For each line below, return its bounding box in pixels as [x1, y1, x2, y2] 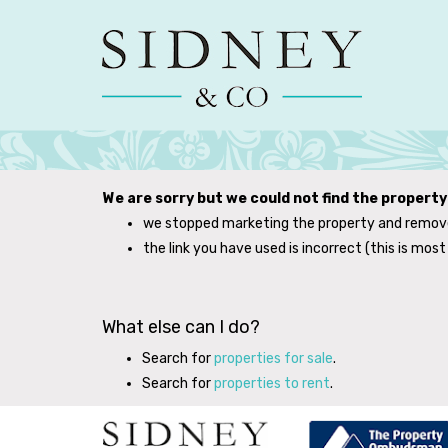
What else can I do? [102, 316, 260, 337]
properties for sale [214, 350, 333, 367]
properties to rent [214, 375, 330, 392]
